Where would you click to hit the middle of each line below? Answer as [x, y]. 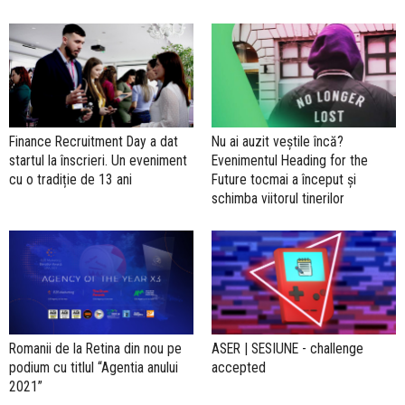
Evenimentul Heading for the [290, 160]
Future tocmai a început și [284, 179]
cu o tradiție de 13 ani [71, 179]
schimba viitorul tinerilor [278, 198]
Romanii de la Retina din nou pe [95, 348]
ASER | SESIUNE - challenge [287, 348]
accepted [239, 367]
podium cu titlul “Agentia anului [94, 367]
